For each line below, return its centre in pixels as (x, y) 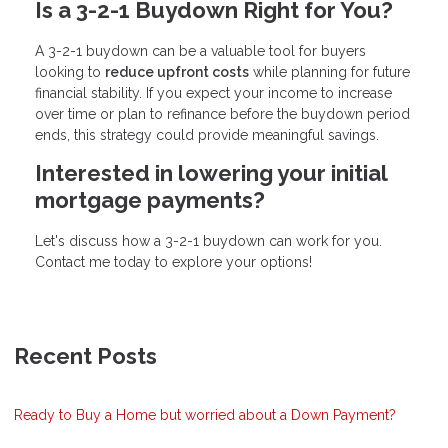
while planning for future (329, 71)
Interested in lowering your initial (211, 172)
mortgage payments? (150, 199)
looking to (70, 71)
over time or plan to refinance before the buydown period (222, 113)
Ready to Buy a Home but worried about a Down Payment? (205, 414)
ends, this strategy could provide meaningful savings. (207, 134)
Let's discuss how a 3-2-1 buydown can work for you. (208, 240)
